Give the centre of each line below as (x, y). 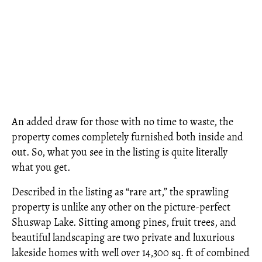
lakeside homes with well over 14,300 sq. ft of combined (131, 253)
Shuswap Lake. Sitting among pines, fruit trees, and (124, 222)
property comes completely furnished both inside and (127, 137)
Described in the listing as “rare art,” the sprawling (120, 192)
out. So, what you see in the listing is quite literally (120, 152)
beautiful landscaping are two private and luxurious (123, 237)
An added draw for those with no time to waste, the (123, 122)
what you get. (41, 167)
